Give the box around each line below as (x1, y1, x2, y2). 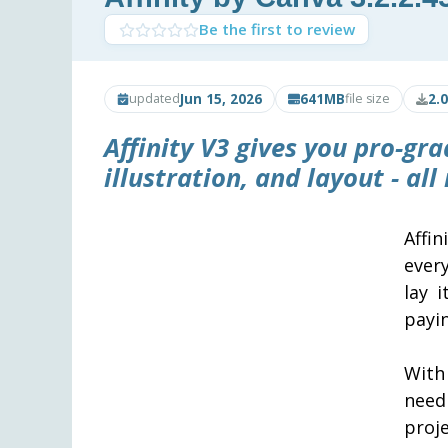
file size (345, 89, 390, 107)
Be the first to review (198, 19, 355, 40)
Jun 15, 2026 (180, 88, 262, 108)
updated (129, 89, 180, 107)
